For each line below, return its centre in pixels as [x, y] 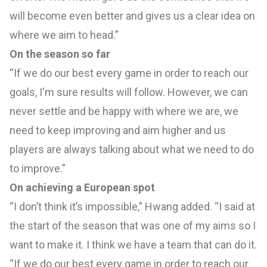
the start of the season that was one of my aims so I [133, 226]
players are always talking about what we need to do [132, 150]
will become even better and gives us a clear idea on [132, 16]
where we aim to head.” [64, 35]
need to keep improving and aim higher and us [118, 131]
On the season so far [60, 54]
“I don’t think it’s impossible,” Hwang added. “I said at [132, 207]
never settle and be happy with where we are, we [124, 111]
